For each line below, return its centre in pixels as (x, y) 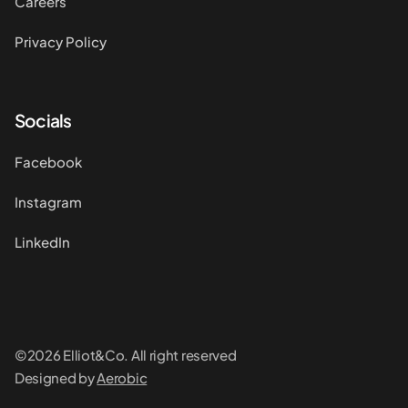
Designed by (56, 378)
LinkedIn (42, 242)
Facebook (48, 162)
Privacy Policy (61, 42)
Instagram (48, 202)
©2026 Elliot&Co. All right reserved (126, 355)
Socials (43, 121)
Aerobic (122, 378)
